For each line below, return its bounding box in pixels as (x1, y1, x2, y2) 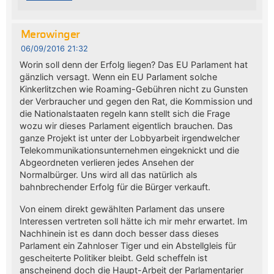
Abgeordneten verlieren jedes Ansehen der (19, 157, 194, 168)
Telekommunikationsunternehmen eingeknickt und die (19, 144, 239, 155)
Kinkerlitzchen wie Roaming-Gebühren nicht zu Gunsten (19, 83, 248, 94)
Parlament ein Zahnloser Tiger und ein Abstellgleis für (19, 240, 236, 251)
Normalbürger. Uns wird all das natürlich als (19, 169, 198, 180)
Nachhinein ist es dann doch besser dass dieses (19, 228, 219, 239)
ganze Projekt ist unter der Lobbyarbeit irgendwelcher (19, 132, 240, 143)
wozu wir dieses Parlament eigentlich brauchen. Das (19, 120, 233, 131)
